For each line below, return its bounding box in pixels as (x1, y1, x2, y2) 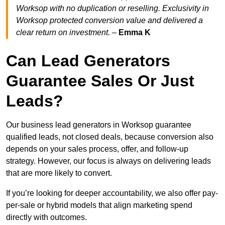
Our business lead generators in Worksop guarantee (6, 121, 191, 130)
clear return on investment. (16, 28, 110, 37)
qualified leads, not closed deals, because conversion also (6, 133, 213, 142)
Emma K (119, 28, 151, 37)
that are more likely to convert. (6, 169, 112, 178)
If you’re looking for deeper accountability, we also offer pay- (6, 189, 218, 198)
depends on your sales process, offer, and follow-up (6, 145, 188, 154)
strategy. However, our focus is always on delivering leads (6, 157, 211, 166)
